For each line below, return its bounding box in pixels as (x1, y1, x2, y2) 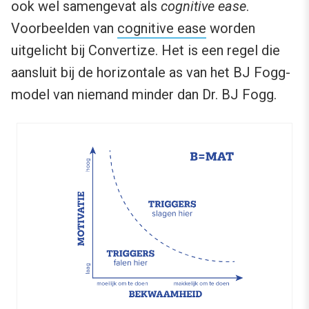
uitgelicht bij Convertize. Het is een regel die (11, 41, 280, 59)
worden (206, 19, 255, 37)
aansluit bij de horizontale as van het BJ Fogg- (11, 63, 290, 81)
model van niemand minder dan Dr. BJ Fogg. (11, 86, 277, 103)
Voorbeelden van (11, 19, 117, 37)
